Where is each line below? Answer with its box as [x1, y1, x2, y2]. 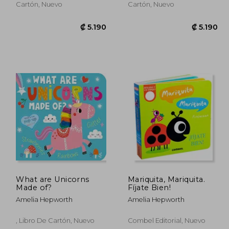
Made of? [16, 182, 52, 192]
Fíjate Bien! [127, 182, 171, 192]
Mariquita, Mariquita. [127, 174, 205, 184]
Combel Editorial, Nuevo [127, 216, 205, 224]
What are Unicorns [16, 174, 89, 184]
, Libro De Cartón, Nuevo [16, 216, 95, 224]
